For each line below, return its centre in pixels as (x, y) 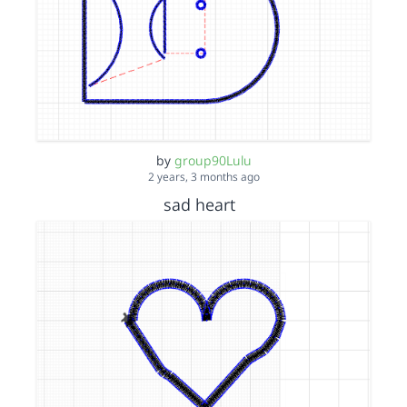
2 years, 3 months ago (203, 176)
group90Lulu (213, 160)
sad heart (201, 204)
